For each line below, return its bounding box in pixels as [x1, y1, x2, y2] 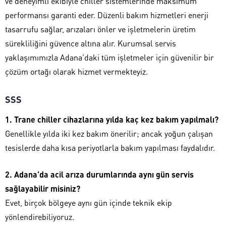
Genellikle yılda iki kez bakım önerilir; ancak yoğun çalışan [5, 128, 213, 139]
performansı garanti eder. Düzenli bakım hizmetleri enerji [5, 9, 208, 20]
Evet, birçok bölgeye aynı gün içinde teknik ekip [5, 197, 172, 208]
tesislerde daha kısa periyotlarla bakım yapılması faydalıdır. [5, 142, 215, 153]
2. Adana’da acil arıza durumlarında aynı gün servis [5, 168, 194, 180]
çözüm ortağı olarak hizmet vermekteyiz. [5, 66, 148, 77]
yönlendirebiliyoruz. [5, 211, 74, 222]
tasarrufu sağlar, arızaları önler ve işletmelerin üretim [5, 23, 196, 34]
